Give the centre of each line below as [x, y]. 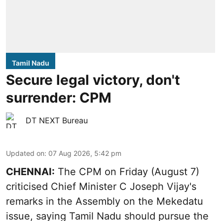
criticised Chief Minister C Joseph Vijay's [101, 186]
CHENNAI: [30, 171]
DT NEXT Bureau [57, 120]
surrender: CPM [59, 97]
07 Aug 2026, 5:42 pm [85, 153]
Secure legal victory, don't [93, 80]
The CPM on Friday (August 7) [127, 171]
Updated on [25, 153]
